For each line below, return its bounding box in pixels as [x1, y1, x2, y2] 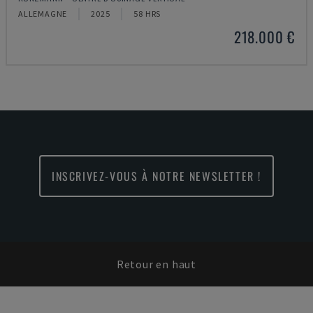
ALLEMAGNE [18, 8, 68, 19]
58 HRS [133, 8, 161, 19]
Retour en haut [116, 257, 197, 271]
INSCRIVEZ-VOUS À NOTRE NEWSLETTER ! [51, 168, 261, 184]
